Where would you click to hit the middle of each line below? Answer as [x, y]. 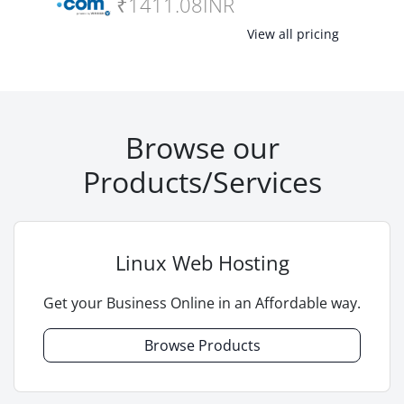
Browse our [202, 148]
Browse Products [202, 346]
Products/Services [202, 182]
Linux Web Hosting [202, 263]
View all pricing [293, 34]
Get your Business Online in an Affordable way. [202, 303]
